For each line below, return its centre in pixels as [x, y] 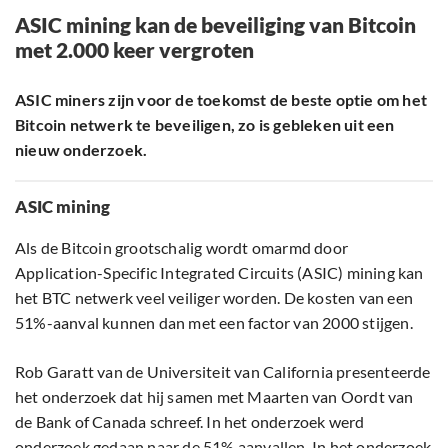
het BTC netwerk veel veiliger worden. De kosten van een [214, 298]
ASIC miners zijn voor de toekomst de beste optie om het [221, 100]
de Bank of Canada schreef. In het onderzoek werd [190, 422]
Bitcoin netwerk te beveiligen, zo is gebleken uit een [205, 125]
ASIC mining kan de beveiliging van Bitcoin [215, 25]
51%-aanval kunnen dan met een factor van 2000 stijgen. [214, 323]
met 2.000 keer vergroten [134, 50]
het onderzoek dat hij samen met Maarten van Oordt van [214, 397]
